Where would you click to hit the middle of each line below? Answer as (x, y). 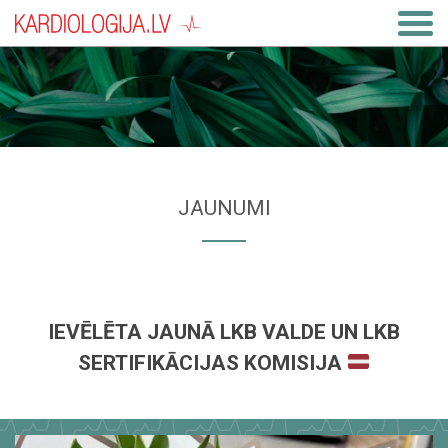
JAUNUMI (224, 208)
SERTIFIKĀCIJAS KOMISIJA (212, 363)
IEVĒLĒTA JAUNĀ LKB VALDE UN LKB (224, 332)
